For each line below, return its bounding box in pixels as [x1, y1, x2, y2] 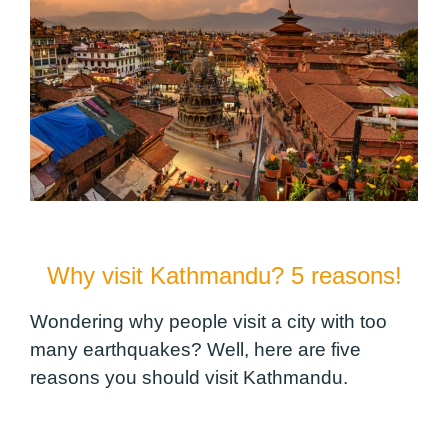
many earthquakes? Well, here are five [30, 338, 361, 360]
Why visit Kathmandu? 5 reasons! [46, 261, 402, 289]
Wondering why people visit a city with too [30, 310, 387, 332]
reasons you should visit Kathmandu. [30, 366, 358, 388]
